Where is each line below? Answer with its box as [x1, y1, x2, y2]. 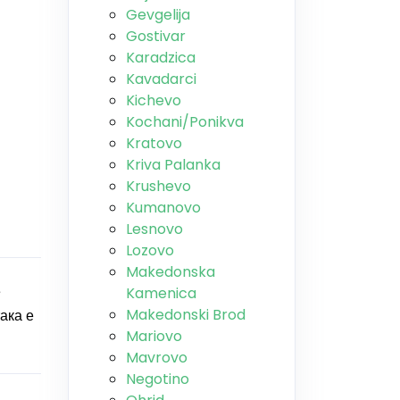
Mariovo [126, 326, 182, 346]
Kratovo [126, 133, 182, 154]
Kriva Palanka [126, 154, 221, 175]
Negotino [126, 369, 189, 389]
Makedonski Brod [126, 304, 246, 325]
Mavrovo [126, 347, 187, 368]
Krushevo [126, 176, 191, 196]
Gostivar [126, 26, 186, 46]
